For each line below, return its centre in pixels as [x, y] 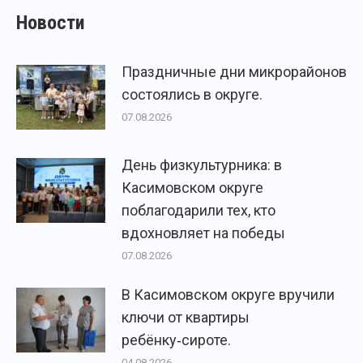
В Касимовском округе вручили [228, 294]
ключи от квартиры [186, 317]
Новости [51, 22]
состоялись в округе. [192, 94]
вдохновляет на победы [203, 233]
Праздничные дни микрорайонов [234, 71]
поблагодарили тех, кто [199, 210]
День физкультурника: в [202, 164]
